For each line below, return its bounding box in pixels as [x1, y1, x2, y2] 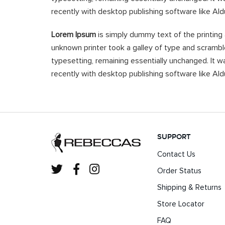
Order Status [157, 167, 201, 175]
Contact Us [157, 151, 195, 158]
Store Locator [157, 200, 204, 208]
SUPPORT [157, 133, 191, 142]
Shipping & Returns [157, 184, 221, 191]
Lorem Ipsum [51, 31, 96, 39]
